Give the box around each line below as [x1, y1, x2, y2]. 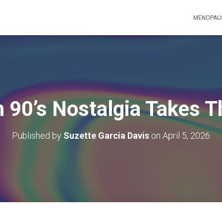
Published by [12, 130, 63, 141]
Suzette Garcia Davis [63, 130, 149, 141]
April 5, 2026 [163, 130, 210, 141]
